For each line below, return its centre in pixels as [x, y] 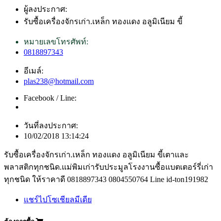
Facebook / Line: [50, 98]
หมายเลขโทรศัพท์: [56, 41]
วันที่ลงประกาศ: [51, 125]
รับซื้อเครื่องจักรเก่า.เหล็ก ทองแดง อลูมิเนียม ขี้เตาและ [96, 154]
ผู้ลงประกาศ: [45, 9]
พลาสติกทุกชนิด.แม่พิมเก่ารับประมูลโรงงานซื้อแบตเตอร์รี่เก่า [109, 167]
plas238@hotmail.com [59, 81]
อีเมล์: [34, 71]
